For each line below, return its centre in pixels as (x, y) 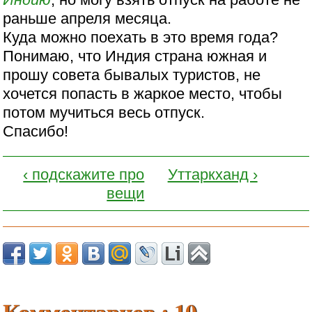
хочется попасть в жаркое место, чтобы (143, 93)
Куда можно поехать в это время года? (141, 37)
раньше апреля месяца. (87, 18)
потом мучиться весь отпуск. (104, 112)
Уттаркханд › (212, 174)
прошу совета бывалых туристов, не (132, 75)
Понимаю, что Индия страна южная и (135, 56)
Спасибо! (36, 131)
